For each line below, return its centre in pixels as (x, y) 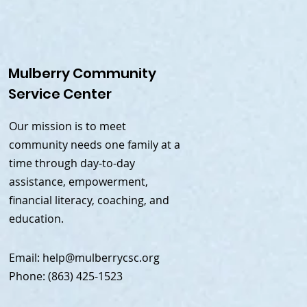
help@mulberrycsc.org (101, 258)
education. (36, 219)
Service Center (60, 94)
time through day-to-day (72, 163)
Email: (26, 258)
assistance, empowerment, (78, 182)
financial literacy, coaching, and (89, 200)
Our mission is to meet (67, 126)
